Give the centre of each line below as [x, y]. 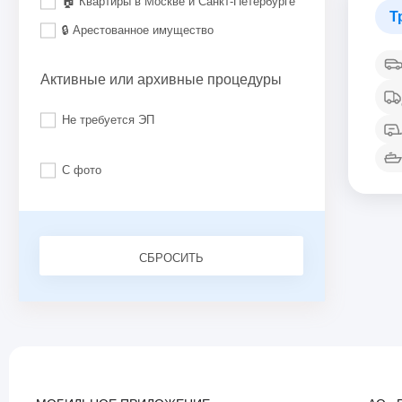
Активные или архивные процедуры [161, 79]
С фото [82, 170]
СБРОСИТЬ [171, 258]
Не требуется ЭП [108, 120]
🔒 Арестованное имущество [138, 30]
